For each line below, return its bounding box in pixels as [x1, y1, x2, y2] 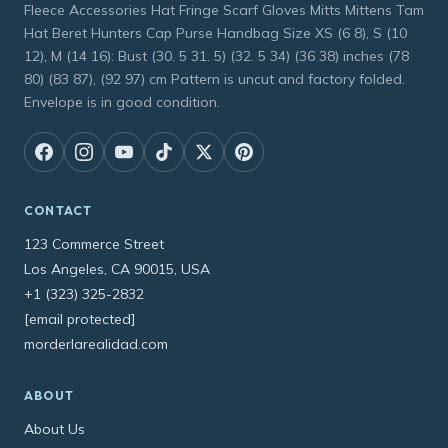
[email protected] [24, 310, 135, 329]
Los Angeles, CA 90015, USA [24, 260, 210, 279]
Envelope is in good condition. [24, 93, 220, 112]
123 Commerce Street [24, 235, 164, 254]
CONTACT [24, 203, 93, 219]
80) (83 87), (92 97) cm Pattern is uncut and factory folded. [24, 70, 405, 89]
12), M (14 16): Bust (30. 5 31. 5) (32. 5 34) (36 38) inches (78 [24, 47, 409, 66]
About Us [24, 420, 85, 439]
